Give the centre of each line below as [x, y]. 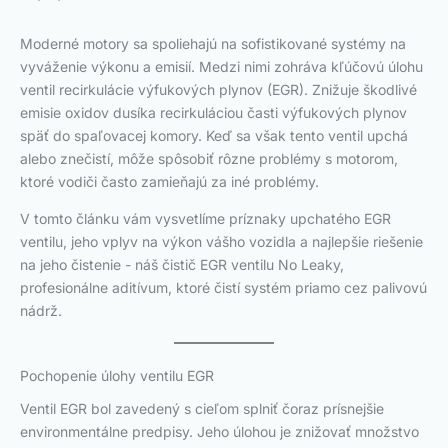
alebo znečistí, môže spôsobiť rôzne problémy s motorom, [209, 158]
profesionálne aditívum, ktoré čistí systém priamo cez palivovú [223, 287]
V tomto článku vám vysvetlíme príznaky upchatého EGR [205, 218]
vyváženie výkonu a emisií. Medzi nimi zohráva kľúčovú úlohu [221, 66]
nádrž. [41, 310]
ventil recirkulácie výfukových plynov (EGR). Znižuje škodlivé [218, 89]
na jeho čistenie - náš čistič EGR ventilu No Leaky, [182, 264]
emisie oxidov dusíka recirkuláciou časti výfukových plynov [213, 112]
